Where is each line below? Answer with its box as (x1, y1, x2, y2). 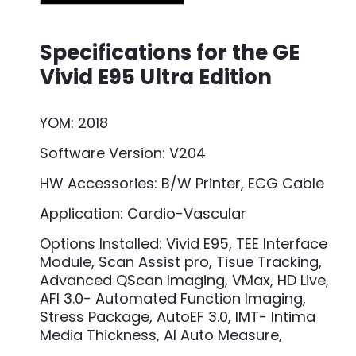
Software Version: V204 (40, 143, 206, 164)
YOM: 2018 (40, 113, 108, 133)
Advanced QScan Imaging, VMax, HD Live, (40, 270, 329, 291)
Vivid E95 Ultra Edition (40, 63, 272, 92)
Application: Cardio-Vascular (40, 203, 246, 224)
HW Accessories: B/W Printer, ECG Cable (40, 173, 324, 194)
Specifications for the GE (40, 38, 300, 68)
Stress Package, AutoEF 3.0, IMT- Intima (40, 307, 315, 327)
